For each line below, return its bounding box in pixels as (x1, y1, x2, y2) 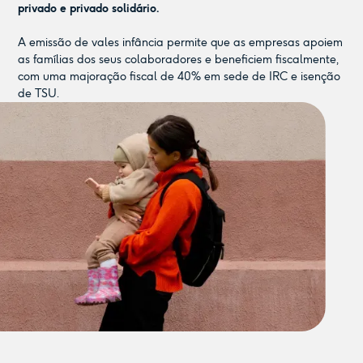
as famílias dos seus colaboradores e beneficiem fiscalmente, (18, 53, 340, 66)
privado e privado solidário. (18, 2, 160, 15)
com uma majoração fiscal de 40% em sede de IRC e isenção (18, 70, 341, 83)
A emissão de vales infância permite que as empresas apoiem (18, 36, 344, 49)
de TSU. (18, 87, 60, 100)
